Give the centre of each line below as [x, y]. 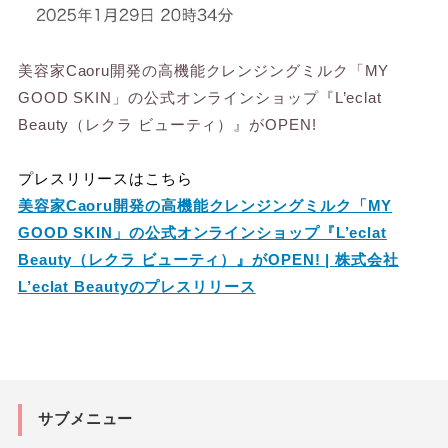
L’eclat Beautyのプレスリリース [136, 286]
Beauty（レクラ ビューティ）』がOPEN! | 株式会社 [208, 259]
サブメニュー [85, 419]
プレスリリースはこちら [105, 178]
